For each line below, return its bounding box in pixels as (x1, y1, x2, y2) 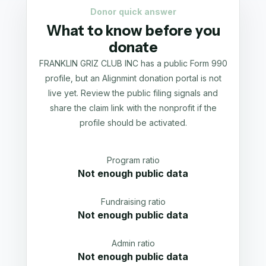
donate (108, 39, 158, 56)
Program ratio (106, 155, 160, 165)
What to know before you (46, 22, 220, 39)
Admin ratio (111, 238, 155, 248)
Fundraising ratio (100, 197, 166, 207)
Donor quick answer (90, 7, 176, 17)
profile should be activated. (79, 118, 187, 128)
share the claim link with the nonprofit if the (49, 103, 217, 113)
